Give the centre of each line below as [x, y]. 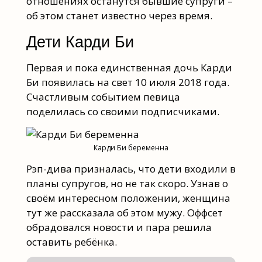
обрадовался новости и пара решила [119, 227]
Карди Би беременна [131, 148]
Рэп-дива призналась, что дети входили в [131, 168]
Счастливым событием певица [103, 97]
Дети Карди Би [80, 42]
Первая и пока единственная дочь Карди [129, 68]
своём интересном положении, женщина [128, 198]
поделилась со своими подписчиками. [123, 112]
